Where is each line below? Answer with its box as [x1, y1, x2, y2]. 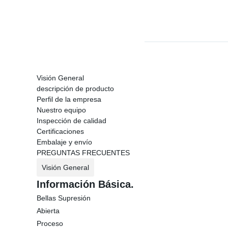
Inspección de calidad [37, 117, 106, 125]
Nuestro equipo [37, 106, 86, 114]
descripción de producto [37, 84, 114, 93]
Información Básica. [37, 179, 134, 190]
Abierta [37, 207, 60, 215]
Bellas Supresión [37, 194, 91, 202]
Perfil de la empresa [37, 95, 101, 103]
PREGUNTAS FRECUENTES [37, 149, 130, 157]
